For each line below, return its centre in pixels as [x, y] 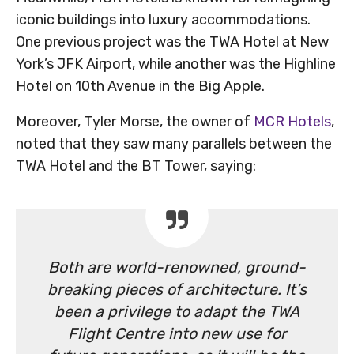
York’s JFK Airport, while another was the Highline [176, 64]
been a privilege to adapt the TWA [177, 311]
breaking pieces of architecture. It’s [177, 289]
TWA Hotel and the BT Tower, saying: [136, 166]
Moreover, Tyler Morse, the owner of [135, 122]
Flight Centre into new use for [177, 333]
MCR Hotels [292, 122]
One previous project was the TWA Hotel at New [172, 42]
